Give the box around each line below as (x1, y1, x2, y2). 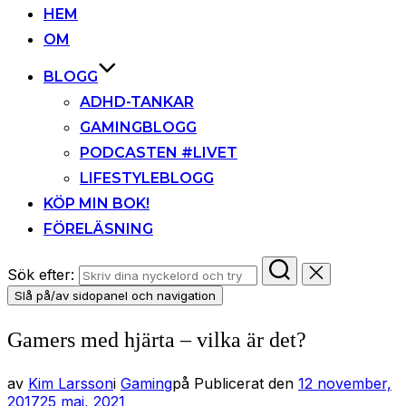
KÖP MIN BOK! (43, 195, 150, 213)
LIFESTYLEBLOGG (80, 169, 214, 188)
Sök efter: (7, 266, 74, 285)
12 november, (298, 374, 391, 392)
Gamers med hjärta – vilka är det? (7, 328, 306, 353)
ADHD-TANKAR (80, 93, 194, 111)
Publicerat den (194, 374, 294, 392)
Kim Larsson (28, 374, 113, 392)
